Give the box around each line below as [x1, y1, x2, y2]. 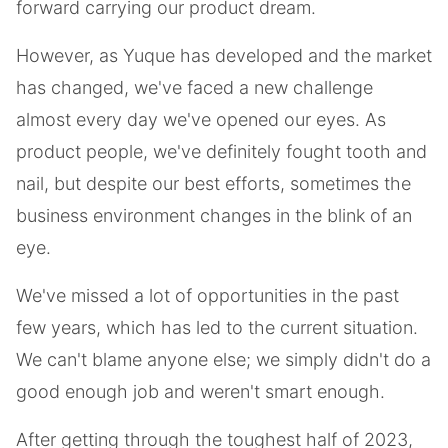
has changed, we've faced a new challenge [16, 77, 373, 98]
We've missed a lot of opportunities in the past [16, 285, 399, 306]
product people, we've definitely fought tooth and [16, 141, 427, 162]
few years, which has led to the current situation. [16, 317, 418, 338]
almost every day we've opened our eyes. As [16, 109, 386, 130]
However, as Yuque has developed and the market [16, 45, 432, 66]
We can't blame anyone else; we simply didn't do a [16, 349, 431, 370]
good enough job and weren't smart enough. [16, 381, 385, 402]
